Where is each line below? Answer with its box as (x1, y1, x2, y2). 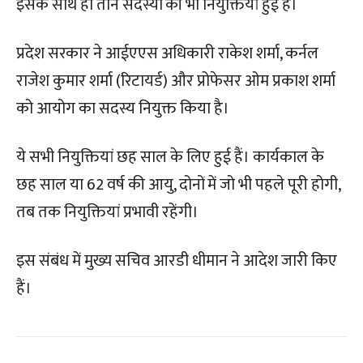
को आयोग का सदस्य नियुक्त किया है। (16, 95, 229, 122)
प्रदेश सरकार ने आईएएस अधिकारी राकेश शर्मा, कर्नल (16, 40, 318, 67)
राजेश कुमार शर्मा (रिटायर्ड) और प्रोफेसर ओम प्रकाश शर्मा (16, 67, 335, 95)
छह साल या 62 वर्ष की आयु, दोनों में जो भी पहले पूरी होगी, (16, 171, 340, 199)
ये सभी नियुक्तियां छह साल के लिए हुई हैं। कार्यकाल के (16, 143, 324, 171)
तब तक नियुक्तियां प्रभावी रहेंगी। (16, 199, 199, 226)
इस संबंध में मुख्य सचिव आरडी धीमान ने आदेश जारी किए (16, 247, 337, 275)
